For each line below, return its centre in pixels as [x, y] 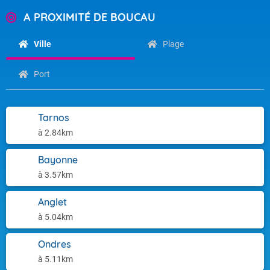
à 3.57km [55, 175]
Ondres [55, 244]
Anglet [52, 202]
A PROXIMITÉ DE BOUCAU [89, 17]
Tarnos [54, 118]
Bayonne [58, 160]
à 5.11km [55, 259]
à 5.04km [55, 217]
